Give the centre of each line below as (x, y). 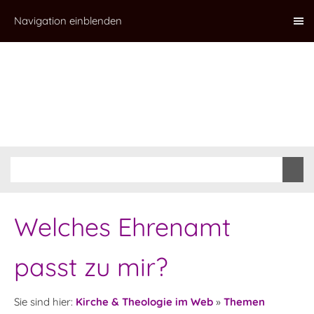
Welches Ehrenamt (122, 227)
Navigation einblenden (68, 21)
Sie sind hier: (45, 302)
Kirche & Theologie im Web (144, 302)
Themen (244, 302)
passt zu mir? (91, 267)
